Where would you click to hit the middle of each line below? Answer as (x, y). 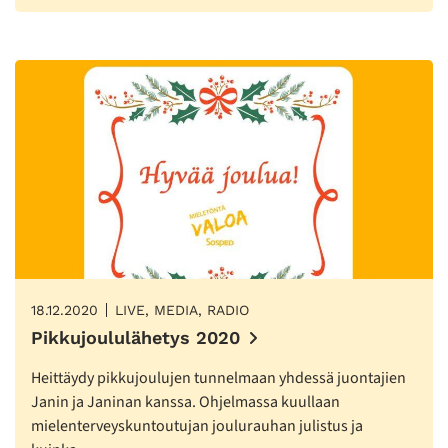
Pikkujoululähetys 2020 (135, 338)
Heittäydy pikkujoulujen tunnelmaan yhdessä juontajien (218, 378)
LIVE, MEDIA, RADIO (182, 310)
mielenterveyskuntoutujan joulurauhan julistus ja (197, 426)
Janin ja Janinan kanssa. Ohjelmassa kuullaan (185, 402)
